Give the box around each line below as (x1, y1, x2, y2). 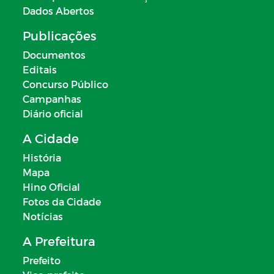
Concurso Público (23, 78, 108, 91)
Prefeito (23, 254, 61, 267)
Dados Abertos (23, 5, 94, 17)
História (23, 152, 61, 164)
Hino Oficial (23, 181, 80, 193)
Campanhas (23, 93, 81, 105)
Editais (23, 64, 57, 76)
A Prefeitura (23, 234, 95, 249)
